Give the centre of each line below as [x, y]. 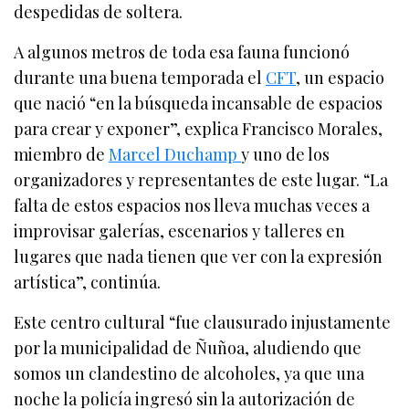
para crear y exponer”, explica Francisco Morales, [199, 128]
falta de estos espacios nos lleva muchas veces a [192, 205]
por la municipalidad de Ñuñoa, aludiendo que [188, 347]
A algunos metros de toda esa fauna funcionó [182, 52]
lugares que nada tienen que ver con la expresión [199, 256]
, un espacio [341, 77]
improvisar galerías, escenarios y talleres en [180, 231]
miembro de [62, 154]
